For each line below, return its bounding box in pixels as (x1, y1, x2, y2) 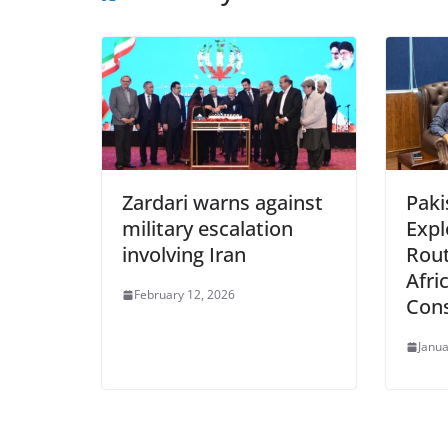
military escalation (122, 215, 293, 243)
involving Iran (122, 241, 246, 269)
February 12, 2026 (134, 286, 235, 304)
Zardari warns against (122, 189, 323, 217)
